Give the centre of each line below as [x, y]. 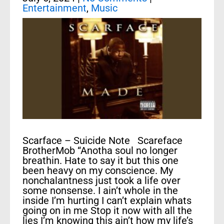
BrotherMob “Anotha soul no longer [100, 150]
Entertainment [54, 8]
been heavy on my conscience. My [98, 170]
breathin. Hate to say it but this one [100, 160]
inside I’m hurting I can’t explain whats [107, 200]
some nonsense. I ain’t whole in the [100, 190]
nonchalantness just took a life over [101, 180]
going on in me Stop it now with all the [107, 210]
